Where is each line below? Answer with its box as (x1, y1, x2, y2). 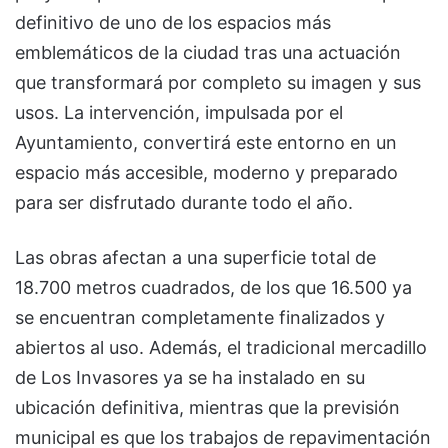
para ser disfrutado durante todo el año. (15, 191, 353, 213)
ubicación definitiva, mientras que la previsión (15, 396, 400, 418)
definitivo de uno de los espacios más (15, 11, 331, 33)
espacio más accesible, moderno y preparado (15, 161, 398, 183)
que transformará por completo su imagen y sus (15, 71, 421, 93)
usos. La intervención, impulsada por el (15, 101, 343, 123)
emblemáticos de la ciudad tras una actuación (15, 41, 401, 63)
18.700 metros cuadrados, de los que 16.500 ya (15, 276, 412, 298)
